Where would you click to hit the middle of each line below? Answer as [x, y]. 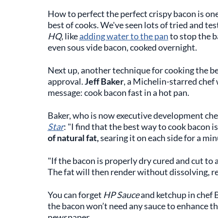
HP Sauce [121, 195]
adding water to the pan [124, 36]
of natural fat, [73, 138]
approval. [66, 81]
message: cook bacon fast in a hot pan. [118, 92]
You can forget [75, 195]
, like [70, 36]
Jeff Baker [104, 81]
